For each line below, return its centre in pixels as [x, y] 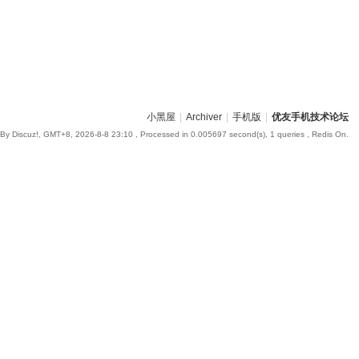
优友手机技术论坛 [310, 117]
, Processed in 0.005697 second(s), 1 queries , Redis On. [240, 134]
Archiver [204, 117]
